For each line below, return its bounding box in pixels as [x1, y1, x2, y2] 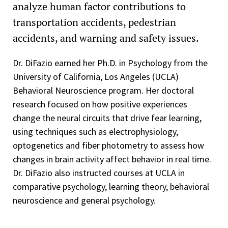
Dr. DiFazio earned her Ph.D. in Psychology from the [13, 56, 208, 69]
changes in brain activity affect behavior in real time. [13, 153, 211, 165]
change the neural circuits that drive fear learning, [13, 111, 202, 124]
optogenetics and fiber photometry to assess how [13, 139, 204, 151]
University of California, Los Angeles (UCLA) [13, 70, 179, 82]
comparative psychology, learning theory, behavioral [13, 180, 209, 192]
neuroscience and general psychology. [13, 194, 160, 206]
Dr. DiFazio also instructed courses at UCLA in [13, 166, 185, 179]
